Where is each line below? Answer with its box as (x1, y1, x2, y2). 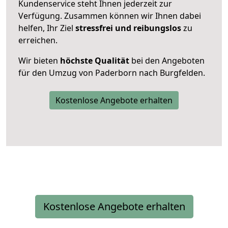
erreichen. (18, 34, 58, 46)
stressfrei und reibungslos (75, 22, 181, 34)
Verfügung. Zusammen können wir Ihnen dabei (18, 10, 201, 21)
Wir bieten (18, 54, 60, 66)
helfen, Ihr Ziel (18, 22, 75, 34)
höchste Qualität (60, 54, 129, 66)
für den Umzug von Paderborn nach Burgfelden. (18, 67, 205, 78)
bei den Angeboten (129, 54, 205, 66)
